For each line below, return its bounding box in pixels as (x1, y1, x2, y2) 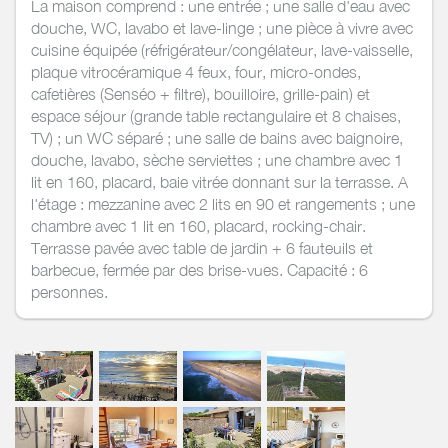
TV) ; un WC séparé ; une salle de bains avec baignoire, (31, 128, 403, 147)
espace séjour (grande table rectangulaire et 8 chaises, (31, 106, 401, 125)
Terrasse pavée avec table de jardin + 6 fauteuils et (31, 238, 373, 257)
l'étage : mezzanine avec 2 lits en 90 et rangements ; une (31, 194, 415, 213)
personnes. (31, 282, 108, 301)
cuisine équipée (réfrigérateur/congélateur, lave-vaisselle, (31, 40, 413, 59)
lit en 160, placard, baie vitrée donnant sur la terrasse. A (31, 172, 408, 191)
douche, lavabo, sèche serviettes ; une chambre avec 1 (31, 150, 403, 169)
